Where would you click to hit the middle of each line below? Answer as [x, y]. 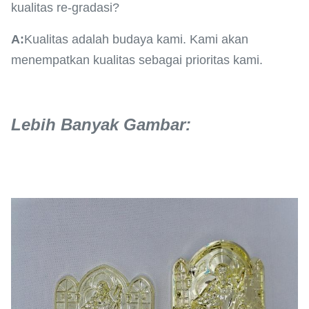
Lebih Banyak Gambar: [101, 124]
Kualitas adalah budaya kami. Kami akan [136, 39]
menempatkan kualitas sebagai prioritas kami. [137, 60]
